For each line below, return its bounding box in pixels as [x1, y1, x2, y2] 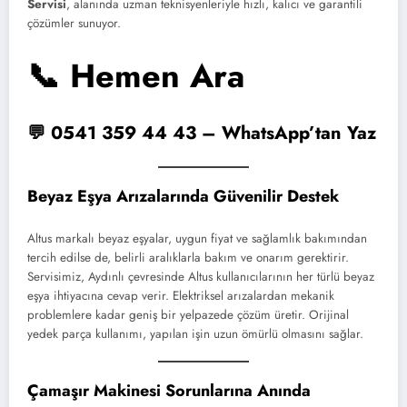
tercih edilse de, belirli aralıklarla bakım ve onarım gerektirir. [27, 249, 349, 266]
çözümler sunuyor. [27, 14, 121, 32]
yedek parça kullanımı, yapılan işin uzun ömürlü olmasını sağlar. [27, 325, 363, 342]
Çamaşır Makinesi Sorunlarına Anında [27, 379, 311, 403]
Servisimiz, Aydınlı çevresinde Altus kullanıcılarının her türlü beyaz [27, 268, 374, 285]
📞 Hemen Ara [27, 52, 244, 101]
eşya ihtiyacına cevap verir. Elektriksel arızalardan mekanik [27, 287, 334, 304]
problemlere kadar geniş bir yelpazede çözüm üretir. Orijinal [27, 306, 349, 323]
